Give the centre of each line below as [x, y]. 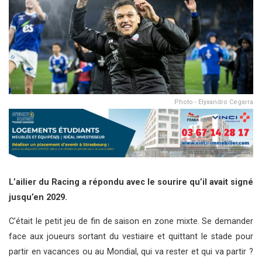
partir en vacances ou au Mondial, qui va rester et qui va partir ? [131, 251]
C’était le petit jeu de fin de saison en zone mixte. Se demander [131, 221]
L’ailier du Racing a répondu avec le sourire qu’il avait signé [131, 182]
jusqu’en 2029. [38, 198]
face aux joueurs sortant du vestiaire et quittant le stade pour [131, 236]
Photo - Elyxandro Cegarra [214, 102]
